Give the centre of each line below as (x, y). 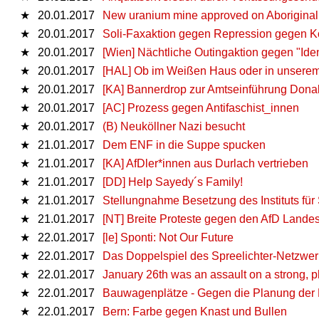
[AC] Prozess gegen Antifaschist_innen (201, 108)
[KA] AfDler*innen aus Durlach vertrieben (205, 163)
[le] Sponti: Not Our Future (168, 237)
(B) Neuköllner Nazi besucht (174, 126)
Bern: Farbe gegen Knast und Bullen (195, 311)
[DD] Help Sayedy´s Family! (173, 182)
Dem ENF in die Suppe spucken (184, 145)
